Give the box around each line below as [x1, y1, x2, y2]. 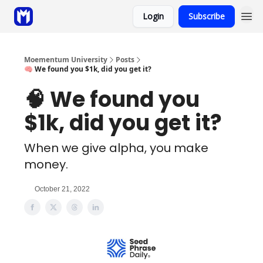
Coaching [85, 12, 116, 22]
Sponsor [47, 12, 75, 22]
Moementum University [24, 55, 107, 65]
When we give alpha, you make [24, 140, 208, 156]
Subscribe [188, 11, 225, 22]
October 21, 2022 [35, 185, 90, 193]
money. [24, 156, 68, 173]
